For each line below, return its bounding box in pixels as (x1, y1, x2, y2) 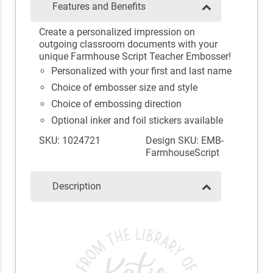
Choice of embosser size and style (51, 82, 197, 94)
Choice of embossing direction (51, 98, 182, 110)
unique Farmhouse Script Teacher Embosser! (38, 51, 231, 63)
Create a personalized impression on (38, 26, 195, 38)
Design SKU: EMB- (146, 135, 224, 147)
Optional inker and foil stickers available (51, 115, 223, 127)
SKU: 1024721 (38, 135, 101, 147)
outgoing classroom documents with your (38, 38, 218, 51)
